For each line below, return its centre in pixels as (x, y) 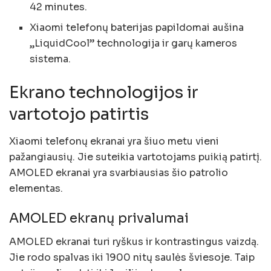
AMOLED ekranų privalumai (99, 218)
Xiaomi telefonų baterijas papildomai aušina (137, 27)
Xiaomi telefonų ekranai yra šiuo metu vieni (114, 141)
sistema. (51, 59)
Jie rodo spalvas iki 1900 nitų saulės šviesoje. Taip (132, 257)
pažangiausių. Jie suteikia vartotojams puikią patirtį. (135, 157)
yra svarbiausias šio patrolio (159, 172)
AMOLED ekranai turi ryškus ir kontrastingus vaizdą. (134, 241)
